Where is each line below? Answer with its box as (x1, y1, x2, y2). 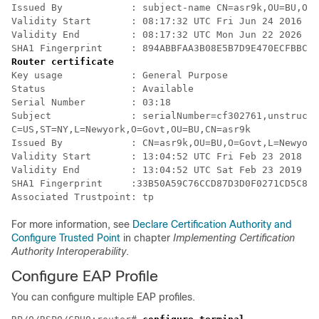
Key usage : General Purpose (11, 69, 234, 80)
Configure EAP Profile (11, 267, 158, 284)
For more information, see (11, 218, 132, 230)
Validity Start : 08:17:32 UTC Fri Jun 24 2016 (11, 15, 302, 26)
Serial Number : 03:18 (11, 96, 171, 108)
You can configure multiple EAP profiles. (11, 291, 195, 303)
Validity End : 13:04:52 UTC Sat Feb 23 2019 (11, 164, 302, 175)
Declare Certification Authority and (132, 218, 292, 230)
